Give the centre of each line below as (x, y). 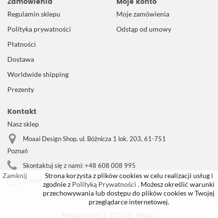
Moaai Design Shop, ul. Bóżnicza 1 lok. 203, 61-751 (94, 139)
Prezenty (21, 89)
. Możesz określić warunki (175, 184)
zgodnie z (57, 184)
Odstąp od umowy (144, 29)
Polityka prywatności (39, 29)
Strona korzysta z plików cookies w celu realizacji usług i (129, 175)
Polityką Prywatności (103, 184)
